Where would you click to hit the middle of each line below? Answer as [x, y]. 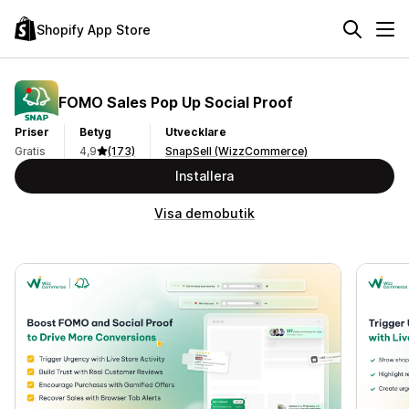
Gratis [30, 151]
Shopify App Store [94, 29]
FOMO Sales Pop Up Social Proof [176, 102]
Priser [32, 132]
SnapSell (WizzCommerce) [236, 151]
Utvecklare [196, 132]
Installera [204, 176]
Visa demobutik [204, 213]
